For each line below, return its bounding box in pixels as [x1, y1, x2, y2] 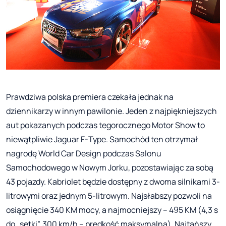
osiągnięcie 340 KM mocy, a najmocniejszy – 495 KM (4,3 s [6, 204, 218, 215]
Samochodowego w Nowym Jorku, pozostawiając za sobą [6, 161, 213, 173]
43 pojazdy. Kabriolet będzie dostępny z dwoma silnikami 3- [6, 176, 220, 187]
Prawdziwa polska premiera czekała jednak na [6, 91, 174, 102]
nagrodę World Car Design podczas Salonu [6, 147, 161, 159]
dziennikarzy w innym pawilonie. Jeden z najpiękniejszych [6, 105, 217, 117]
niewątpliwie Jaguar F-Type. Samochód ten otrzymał [6, 133, 198, 145]
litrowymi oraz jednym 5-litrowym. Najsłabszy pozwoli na [6, 190, 212, 201]
